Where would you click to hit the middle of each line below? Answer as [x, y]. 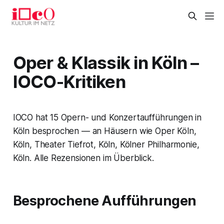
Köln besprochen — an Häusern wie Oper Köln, [104, 131]
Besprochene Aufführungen [104, 200]
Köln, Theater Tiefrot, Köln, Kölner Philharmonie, [106, 144]
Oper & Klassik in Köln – [106, 62]
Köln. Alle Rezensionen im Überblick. [83, 158]
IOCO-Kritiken [69, 81]
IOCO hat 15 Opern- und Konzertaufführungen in [107, 117]
